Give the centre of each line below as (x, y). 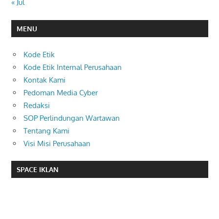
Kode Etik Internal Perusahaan (73, 67)
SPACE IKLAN (37, 169)
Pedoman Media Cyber (61, 92)
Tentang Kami (46, 131)
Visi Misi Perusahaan (57, 143)
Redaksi (37, 105)
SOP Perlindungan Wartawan (72, 118)
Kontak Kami (44, 80)
